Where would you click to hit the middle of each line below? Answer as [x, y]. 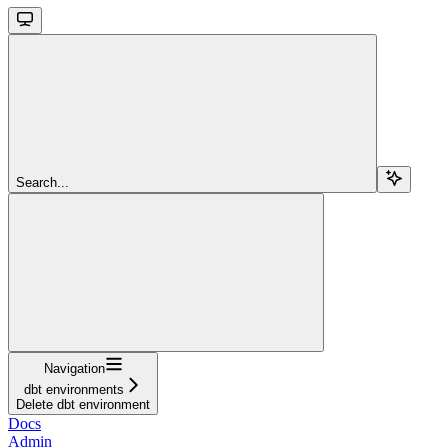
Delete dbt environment [83, 404]
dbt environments [74, 389]
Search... [42, 182]
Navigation [74, 368]
